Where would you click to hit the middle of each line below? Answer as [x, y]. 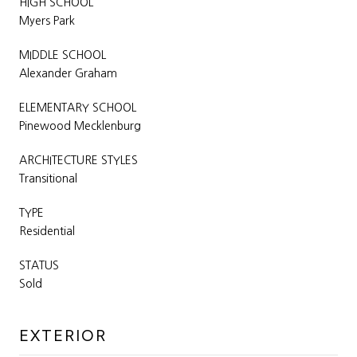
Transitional [48, 178]
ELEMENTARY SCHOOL [78, 107]
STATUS [39, 265]
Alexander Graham [68, 73]
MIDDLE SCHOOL [63, 55]
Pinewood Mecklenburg [80, 126]
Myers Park [47, 20]
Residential [47, 231]
